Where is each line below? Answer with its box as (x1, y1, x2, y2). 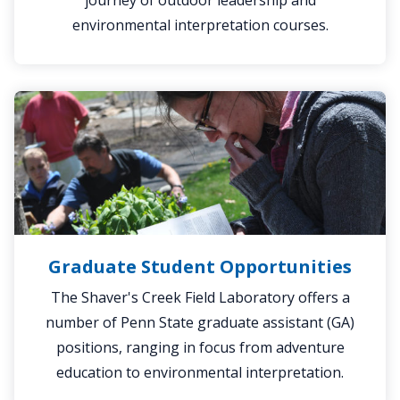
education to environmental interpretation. (56, 362, 344, 383)
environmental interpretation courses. (71, 15, 329, 36)
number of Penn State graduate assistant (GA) (46, 312, 354, 333)
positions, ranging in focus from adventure (55, 337, 345, 358)
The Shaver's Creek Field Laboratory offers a (50, 287, 350, 308)
